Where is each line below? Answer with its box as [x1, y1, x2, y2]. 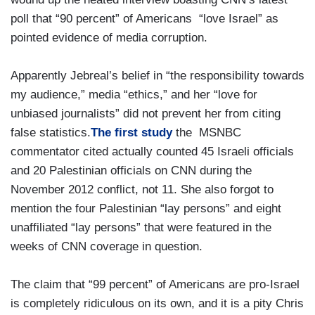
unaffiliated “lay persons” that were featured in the [11, 221, 271, 235]
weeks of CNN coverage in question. [11, 240, 202, 254]
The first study [91, 126, 172, 140]
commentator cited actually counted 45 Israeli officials [11, 145, 294, 159]
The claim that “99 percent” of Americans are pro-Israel [11, 278, 300, 292]
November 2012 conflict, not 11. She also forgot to [11, 183, 274, 197]
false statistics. [11, 126, 91, 140]
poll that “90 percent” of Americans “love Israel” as [11, 12, 278, 26]
